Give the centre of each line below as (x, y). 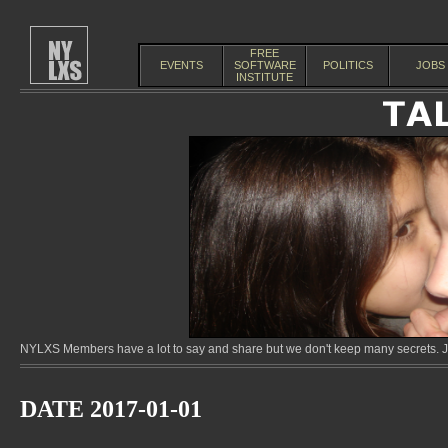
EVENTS (181, 65)
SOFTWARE (264, 65)
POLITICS (347, 65)
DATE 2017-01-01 (111, 409)
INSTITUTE (264, 77)
